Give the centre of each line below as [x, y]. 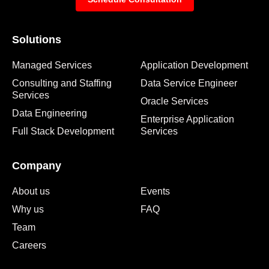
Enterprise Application [187, 119]
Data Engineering [50, 113]
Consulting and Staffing [62, 83]
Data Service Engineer [189, 83]
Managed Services [52, 65]
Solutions [37, 39]
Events [155, 191]
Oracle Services [174, 101]
